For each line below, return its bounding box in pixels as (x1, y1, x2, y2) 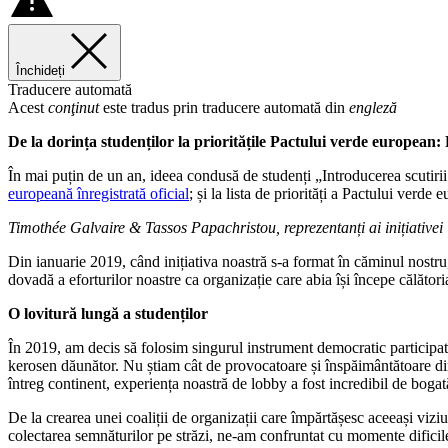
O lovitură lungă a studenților (8, 304, 208, 322)
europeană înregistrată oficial (8, 184, 189, 202)
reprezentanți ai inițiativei (284, 218, 443, 236)
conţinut (48, 98, 99, 116)
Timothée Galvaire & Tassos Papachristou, (8, 218, 280, 236)
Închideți (16, 62, 65, 78)
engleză (349, 98, 397, 116)
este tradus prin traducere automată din (99, 98, 349, 116)
